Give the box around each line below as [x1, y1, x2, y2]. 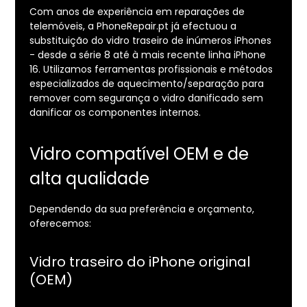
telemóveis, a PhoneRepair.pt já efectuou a [29, 19, 236, 34]
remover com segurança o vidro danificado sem [29, 91, 263, 106]
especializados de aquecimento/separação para [29, 77, 264, 91]
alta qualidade [29, 167, 149, 191]
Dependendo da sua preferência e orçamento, [29, 202, 254, 217]
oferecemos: [29, 217, 91, 231]
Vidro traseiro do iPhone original [29, 252, 250, 272]
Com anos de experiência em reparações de [29, 5, 245, 19]
